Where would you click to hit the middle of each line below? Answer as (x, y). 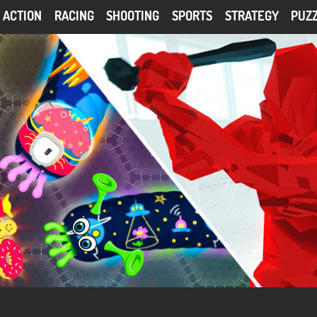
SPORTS (192, 15)
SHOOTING (133, 15)
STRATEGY (252, 15)
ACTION (23, 15)
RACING (74, 15)
